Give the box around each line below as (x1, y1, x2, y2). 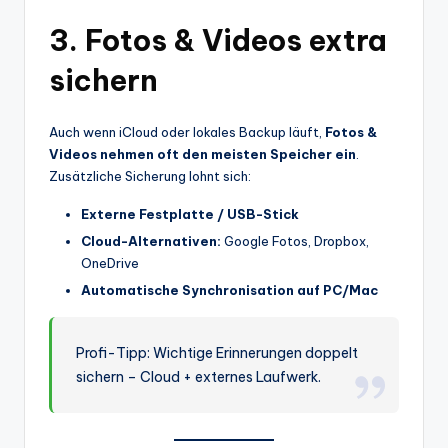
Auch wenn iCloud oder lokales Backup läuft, (49, 124, 325, 140)
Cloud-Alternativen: (81, 233, 221, 250)
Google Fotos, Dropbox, (221, 233, 369, 250)
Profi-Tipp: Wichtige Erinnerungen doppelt (76, 344, 359, 363)
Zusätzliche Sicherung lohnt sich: (49, 168, 251, 184)
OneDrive (81, 255, 139, 272)
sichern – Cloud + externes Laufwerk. (76, 368, 322, 387)
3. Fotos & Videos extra (49, 22, 387, 59)
